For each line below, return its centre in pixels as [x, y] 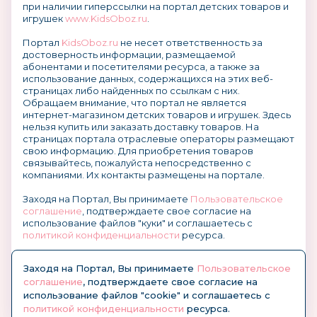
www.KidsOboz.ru [106, 18]
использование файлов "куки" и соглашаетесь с [138, 223]
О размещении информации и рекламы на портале [146, 259]
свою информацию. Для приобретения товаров [138, 151]
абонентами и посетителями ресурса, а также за [141, 67]
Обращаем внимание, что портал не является [134, 103]
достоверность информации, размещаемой [129, 54]
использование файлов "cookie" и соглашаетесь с [147, 295]
